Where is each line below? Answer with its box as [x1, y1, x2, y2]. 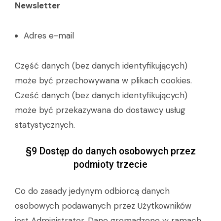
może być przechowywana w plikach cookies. [15, 75, 192, 86]
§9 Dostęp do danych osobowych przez [25, 146, 196, 157]
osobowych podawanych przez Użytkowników [15, 200, 191, 211]
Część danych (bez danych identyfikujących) [15, 60, 187, 71]
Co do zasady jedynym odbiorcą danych [15, 185, 170, 196]
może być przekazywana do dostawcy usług [15, 105, 185, 115]
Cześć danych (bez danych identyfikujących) [15, 90, 187, 101]
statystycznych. [15, 119, 75, 130]
